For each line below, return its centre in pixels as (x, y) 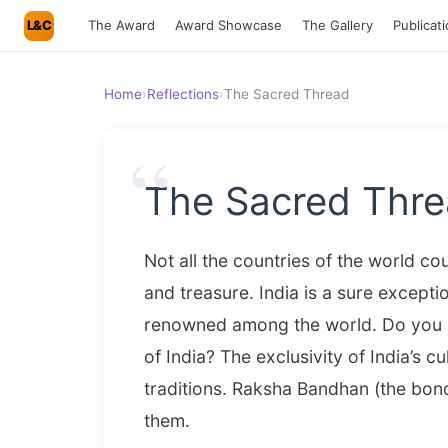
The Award (121, 25)
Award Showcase (228, 25)
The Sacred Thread (286, 94)
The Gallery (337, 25)
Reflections (183, 94)
